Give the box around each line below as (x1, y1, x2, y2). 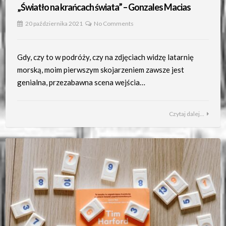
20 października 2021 (25, 20, 83, 28)
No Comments (93, 20, 134, 28)
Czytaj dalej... (169, 109, 205, 118)
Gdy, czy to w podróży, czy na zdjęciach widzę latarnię (17, 52, 194, 62)
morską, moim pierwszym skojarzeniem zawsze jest (17, 65, 184, 75)
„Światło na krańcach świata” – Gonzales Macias (17, 2, 191, 13)
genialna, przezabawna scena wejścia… (17, 78, 145, 87)
